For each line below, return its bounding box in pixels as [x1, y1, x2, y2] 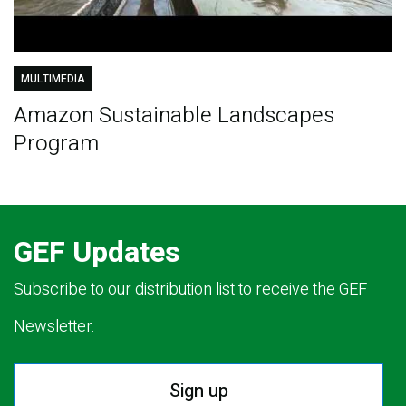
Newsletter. [14, 314, 95, 339]
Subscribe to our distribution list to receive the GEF [14, 276, 367, 302]
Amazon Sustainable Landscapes [13, 99, 334, 131]
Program [13, 127, 99, 159]
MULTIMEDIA [20, 70, 85, 87]
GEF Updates [14, 230, 180, 274]
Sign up [169, 377, 228, 404]
